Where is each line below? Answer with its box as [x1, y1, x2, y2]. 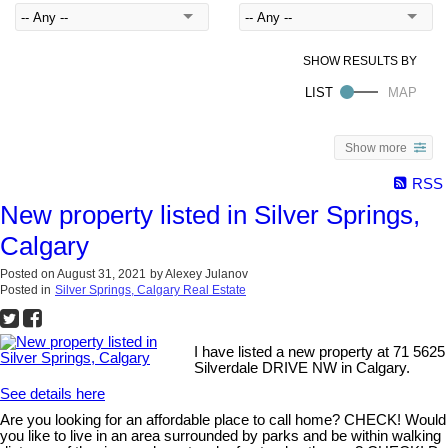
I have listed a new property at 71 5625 [194, 344, 446, 360]
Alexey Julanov [165, 267, 248, 281]
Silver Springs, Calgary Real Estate [55, 283, 246, 297]
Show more [345, 140, 407, 154]
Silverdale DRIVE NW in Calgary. [194, 360, 411, 376]
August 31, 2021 [57, 267, 146, 281]
